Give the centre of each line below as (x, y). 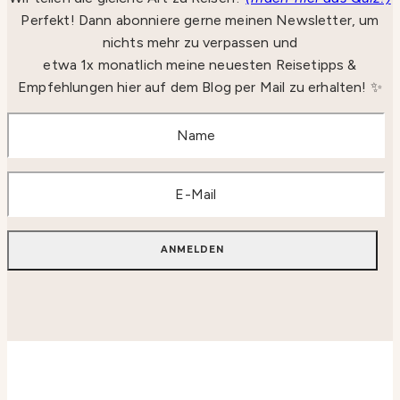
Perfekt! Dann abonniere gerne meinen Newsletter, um (200, 20)
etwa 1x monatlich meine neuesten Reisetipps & (200, 64)
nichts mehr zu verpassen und (200, 42)
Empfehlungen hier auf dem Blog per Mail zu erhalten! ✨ (200, 87)
